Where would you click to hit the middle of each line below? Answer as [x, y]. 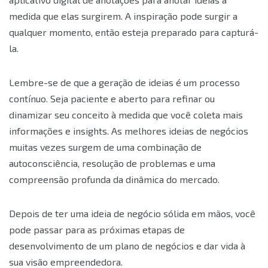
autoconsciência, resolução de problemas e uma [112, 163]
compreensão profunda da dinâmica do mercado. [115, 179]
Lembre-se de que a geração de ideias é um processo [124, 83]
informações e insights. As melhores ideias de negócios [129, 131]
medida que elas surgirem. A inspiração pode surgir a [123, 16]
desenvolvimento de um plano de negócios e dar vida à [127, 246]
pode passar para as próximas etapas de [97, 230]
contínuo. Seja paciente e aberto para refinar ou [112, 99]
